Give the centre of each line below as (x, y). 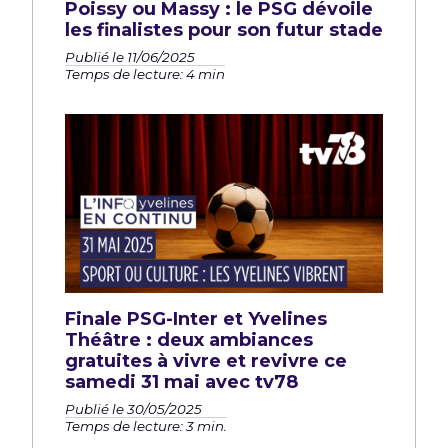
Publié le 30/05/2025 (133, 408)
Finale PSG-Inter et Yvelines (196, 318)
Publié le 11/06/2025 (130, 56)
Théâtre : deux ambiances (189, 339)
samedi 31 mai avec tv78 (181, 381)
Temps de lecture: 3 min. (146, 425)
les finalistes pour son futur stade (224, 29)
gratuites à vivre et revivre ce (206, 360)
